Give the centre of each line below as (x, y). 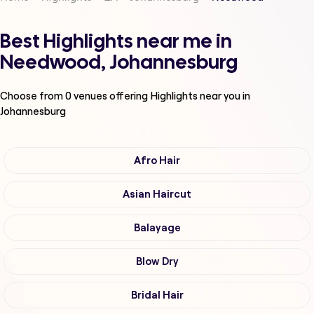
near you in (225, 96)
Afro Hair (157, 161)
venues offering (111, 96)
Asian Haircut (157, 194)
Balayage (157, 228)
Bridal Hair (157, 295)
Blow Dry (157, 262)
